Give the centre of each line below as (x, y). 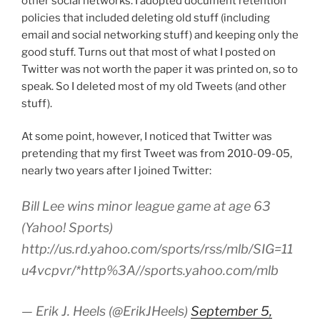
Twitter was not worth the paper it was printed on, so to (160, 69)
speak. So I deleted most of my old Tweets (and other (154, 86)
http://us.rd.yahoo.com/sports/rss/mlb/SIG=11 (157, 249)
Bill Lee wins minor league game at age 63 (146, 206)
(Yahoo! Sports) (67, 227)
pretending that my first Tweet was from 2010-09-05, (157, 154)
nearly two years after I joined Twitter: (116, 171)
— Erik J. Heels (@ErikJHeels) (106, 311)
